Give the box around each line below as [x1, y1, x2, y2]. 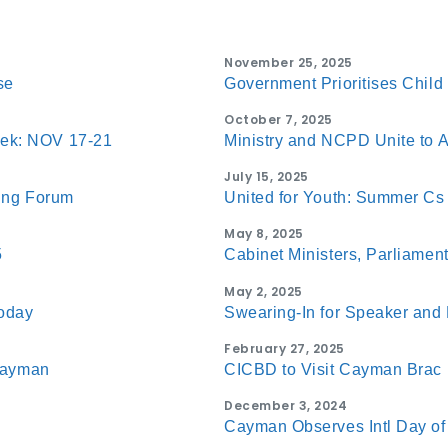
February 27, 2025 [224, 339, 345, 357]
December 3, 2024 [224, 396, 347, 414]
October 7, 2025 [224, 110, 333, 128]
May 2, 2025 [224, 282, 303, 300]
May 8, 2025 [224, 225, 304, 243]
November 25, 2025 [224, 53, 353, 71]
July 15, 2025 [224, 168, 309, 186]
